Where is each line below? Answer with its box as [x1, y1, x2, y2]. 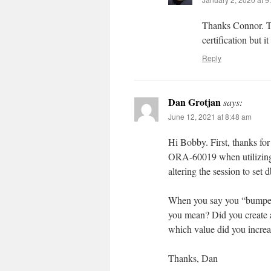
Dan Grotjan [168, 95, 221, 109]
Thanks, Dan [168, 252, 218, 264]
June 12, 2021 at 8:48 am [168, 111, 252, 122]
